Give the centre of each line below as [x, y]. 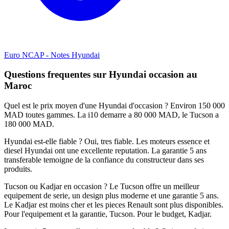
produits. [18, 169]
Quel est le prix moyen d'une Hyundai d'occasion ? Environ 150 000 [114, 106]
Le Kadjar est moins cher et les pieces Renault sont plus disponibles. [114, 205]
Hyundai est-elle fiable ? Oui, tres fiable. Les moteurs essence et [107, 142]
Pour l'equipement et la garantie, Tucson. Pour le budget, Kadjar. [108, 214]
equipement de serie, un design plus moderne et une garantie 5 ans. [111, 196]
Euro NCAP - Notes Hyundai [52, 55]
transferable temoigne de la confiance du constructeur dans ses [104, 160]
